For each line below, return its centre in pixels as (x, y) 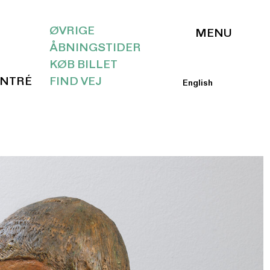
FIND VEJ (75, 83)
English (198, 84)
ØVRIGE (72, 33)
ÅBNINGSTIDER (95, 49)
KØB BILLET (83, 66)
